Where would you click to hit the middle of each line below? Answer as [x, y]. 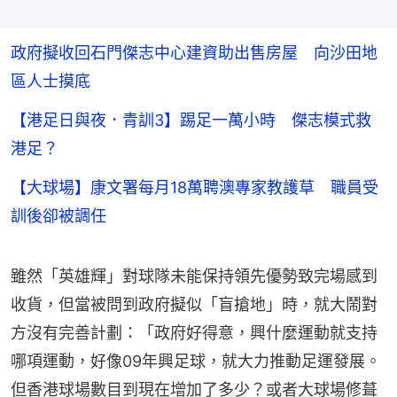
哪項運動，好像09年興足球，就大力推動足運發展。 [196, 361]
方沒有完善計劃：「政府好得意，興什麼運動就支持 [194, 332]
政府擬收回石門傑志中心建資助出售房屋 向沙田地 [194, 52]
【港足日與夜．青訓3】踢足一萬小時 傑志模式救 [191, 120]
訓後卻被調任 [58, 215]
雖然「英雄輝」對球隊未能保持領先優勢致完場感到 [194, 276]
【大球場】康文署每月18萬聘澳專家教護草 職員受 [195, 187]
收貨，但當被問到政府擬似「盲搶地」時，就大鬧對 [194, 304]
